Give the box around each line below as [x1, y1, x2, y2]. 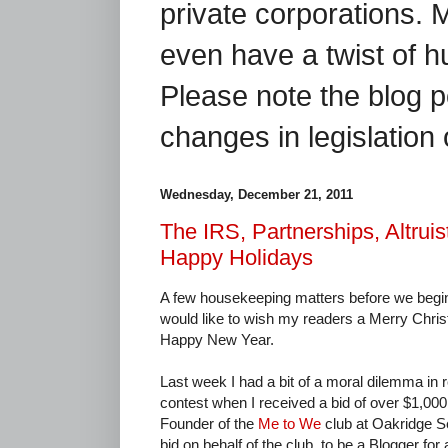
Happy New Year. [160, 330, 274, 348]
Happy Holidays [160, 244, 313, 270]
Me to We [258, 414, 321, 432]
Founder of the [160, 414, 258, 432]
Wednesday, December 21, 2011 [160, 187, 353, 202]
